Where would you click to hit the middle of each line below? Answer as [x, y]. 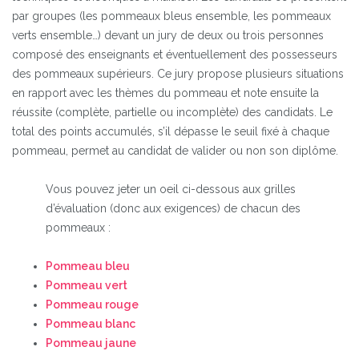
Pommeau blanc [91, 323]
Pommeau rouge [92, 304]
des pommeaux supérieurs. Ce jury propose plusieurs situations [178, 73]
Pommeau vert [87, 285]
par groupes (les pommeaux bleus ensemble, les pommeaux [171, 16]
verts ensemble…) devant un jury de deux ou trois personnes [168, 35]
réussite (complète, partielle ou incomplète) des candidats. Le [172, 112]
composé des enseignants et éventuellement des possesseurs [175, 54]
